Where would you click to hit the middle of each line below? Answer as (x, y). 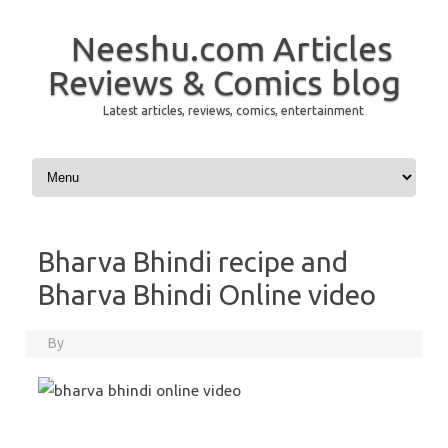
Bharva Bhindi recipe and (193, 261)
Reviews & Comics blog (224, 82)
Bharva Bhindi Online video (207, 294)
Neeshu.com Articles (231, 48)
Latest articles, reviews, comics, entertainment (233, 110)
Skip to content (75, 161)
